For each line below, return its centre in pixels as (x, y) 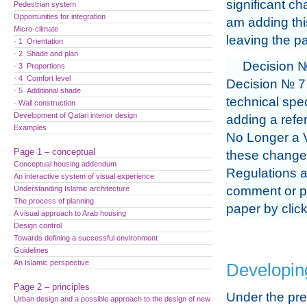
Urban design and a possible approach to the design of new (112, 299)
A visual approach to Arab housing (70, 213)
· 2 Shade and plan (46, 53)
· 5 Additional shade (47, 90)
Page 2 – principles (52, 287)
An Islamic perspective (51, 262)
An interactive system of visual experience (84, 176)
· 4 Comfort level (42, 78)
